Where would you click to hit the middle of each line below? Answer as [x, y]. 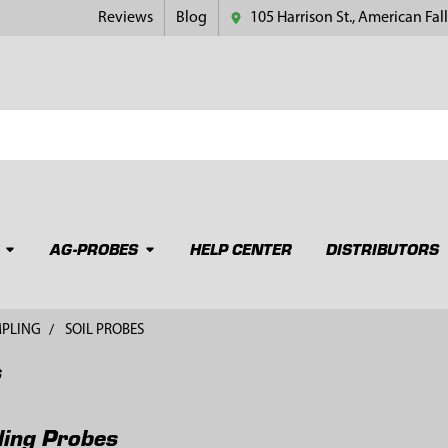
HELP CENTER [240, 248]
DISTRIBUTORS [382, 248]
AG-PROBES [93, 248]
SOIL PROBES [104, 330]
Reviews [126, 17]
